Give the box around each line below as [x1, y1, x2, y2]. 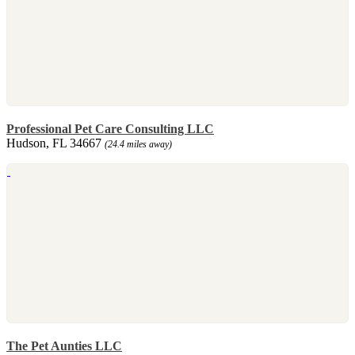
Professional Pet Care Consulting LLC [6, 121, 214, 136]
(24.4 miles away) [105, 138, 172, 150]
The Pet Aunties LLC [6, 338, 122, 353]
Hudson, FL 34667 [6, 136, 105, 150]
